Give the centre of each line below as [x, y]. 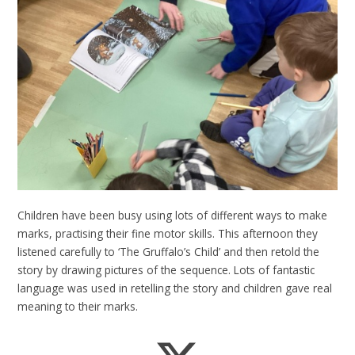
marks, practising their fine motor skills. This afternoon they [168, 234]
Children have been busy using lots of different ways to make [173, 216]
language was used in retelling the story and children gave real [175, 288]
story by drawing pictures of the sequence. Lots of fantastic [166, 270]
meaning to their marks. [78, 307]
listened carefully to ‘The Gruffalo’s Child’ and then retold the [169, 252]
